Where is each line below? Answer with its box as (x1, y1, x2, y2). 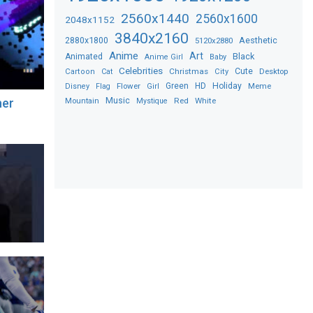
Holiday (212, 80, 242, 91)
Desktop (259, 66, 289, 76)
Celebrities (119, 64, 163, 76)
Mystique (136, 96, 168, 105)
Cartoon (65, 66, 96, 76)
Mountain (65, 96, 100, 105)
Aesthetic (239, 34, 278, 45)
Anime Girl (145, 52, 184, 61)
